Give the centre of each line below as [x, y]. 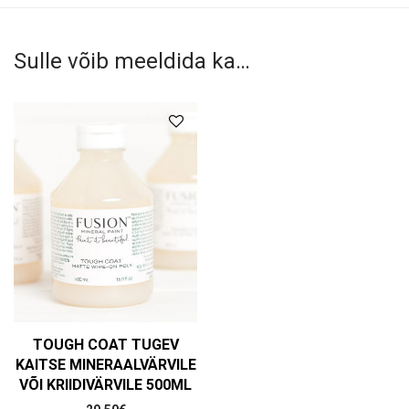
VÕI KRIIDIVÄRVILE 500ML [105, 384]
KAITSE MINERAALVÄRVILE [105, 364]
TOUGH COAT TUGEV [105, 344]
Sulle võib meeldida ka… [132, 61]
